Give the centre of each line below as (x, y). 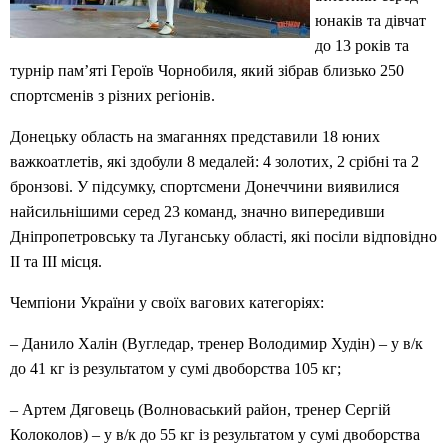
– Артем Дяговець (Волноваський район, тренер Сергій (200, 410)
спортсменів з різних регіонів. (112, 96)
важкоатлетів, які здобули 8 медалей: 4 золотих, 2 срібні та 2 (214, 162)
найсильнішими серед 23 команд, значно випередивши (197, 212)
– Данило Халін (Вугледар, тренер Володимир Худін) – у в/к (216, 344)
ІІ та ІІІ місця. (56, 262)
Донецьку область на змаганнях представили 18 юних (195, 137)
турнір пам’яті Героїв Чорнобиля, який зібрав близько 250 (207, 71)
